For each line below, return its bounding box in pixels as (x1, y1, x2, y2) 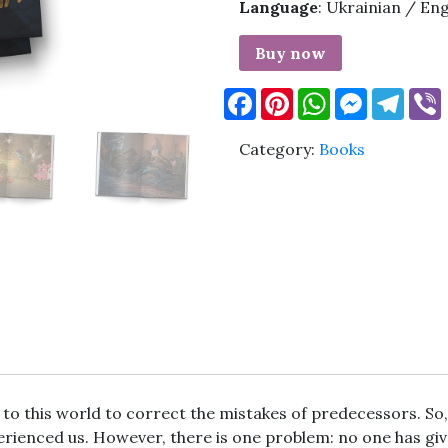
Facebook (256, 85, 329, 106)
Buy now (255, 42, 326, 63)
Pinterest (293, 85, 365, 106)
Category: (239, 138, 319, 159)
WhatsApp (330, 85, 409, 106)
